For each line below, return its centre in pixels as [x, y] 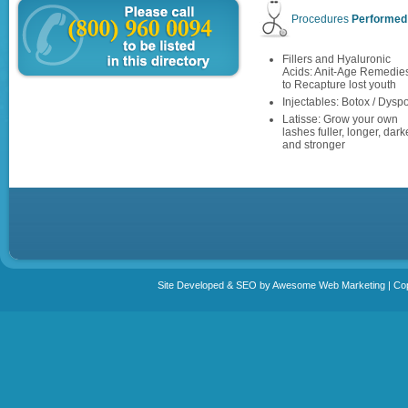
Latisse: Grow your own [340, 119]
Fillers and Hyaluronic [337, 59]
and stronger [314, 145]
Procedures [321, 19]
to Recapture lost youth [339, 85]
